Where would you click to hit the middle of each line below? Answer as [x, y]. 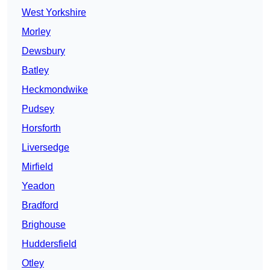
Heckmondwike [55, 89]
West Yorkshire [54, 12]
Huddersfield [49, 243]
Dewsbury [43, 51]
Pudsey [38, 108]
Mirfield [37, 166]
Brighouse [44, 224]
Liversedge [46, 147]
